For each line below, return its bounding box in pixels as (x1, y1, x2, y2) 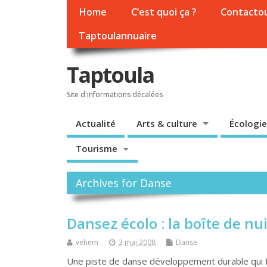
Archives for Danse (76, 176, 172, 191)
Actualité (76, 117, 116, 129)
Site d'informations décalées (67, 89, 163, 100)
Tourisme (76, 142, 117, 155)
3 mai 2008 (119, 237, 156, 247)
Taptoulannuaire (79, 29, 157, 43)
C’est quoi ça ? (131, 5, 197, 19)
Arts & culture (136, 117, 197, 129)
